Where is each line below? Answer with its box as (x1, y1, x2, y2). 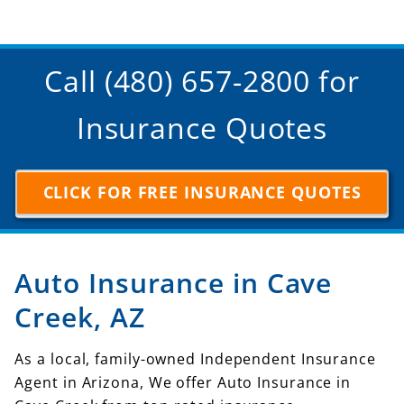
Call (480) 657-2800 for (44, 60, 360, 100)
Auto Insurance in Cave (14, 262, 333, 301)
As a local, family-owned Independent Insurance (14, 348, 376, 369)
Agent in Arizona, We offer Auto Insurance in (14, 372, 352, 392)
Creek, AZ (14, 297, 145, 335)
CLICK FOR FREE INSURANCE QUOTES (42, 180, 362, 203)
